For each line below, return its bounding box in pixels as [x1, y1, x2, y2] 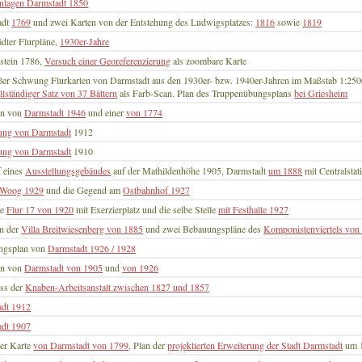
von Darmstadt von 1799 [33, 339, 129, 352]
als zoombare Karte [170, 54, 247, 68]
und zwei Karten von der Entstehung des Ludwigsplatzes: [31, 15, 256, 29]
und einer [86, 106, 127, 120]
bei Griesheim [294, 86, 348, 100]
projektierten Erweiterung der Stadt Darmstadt [167, 339, 343, 352]
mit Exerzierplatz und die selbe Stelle [74, 203, 219, 217]
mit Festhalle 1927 [218, 203, 289, 217]
